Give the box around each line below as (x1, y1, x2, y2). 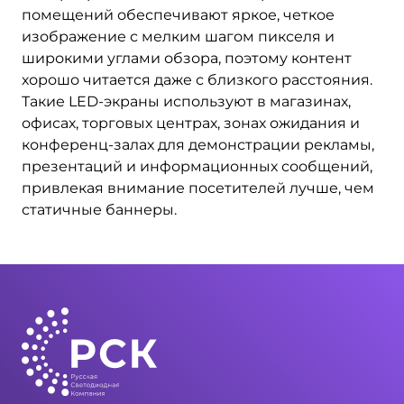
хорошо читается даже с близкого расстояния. (22, 71, 372, 88)
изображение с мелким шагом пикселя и (22, 28, 335, 45)
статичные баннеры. (22, 201, 177, 218)
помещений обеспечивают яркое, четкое (22, 6, 335, 23)
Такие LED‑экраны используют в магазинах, (22, 93, 351, 110)
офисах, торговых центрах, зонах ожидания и (22, 115, 360, 132)
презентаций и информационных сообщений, (22, 158, 372, 175)
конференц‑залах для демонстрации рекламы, (22, 136, 374, 153)
